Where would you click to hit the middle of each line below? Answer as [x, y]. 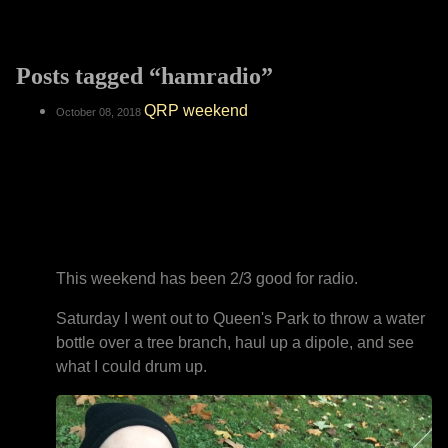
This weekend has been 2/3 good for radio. [207, 278]
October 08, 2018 [100, 112]
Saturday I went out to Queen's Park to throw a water [240, 318]
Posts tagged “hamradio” [144, 76]
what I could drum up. [131, 366]
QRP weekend [196, 110]
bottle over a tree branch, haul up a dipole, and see [235, 342]
